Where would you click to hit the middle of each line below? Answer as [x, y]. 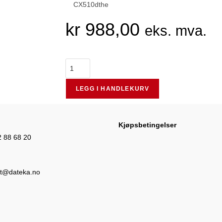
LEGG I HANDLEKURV [113, 89]
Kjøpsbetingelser [147, 125]
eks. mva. [176, 31]
